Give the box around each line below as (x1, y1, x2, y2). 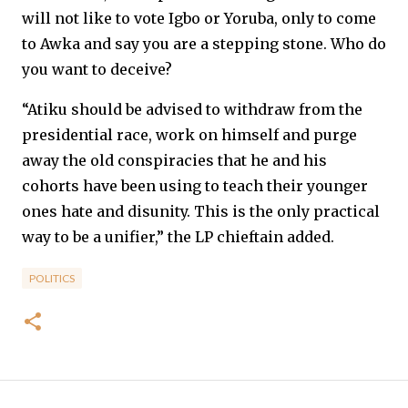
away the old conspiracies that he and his (22, 151, 327, 169)
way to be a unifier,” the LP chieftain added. (22, 228, 334, 246)
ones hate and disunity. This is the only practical (22, 202, 380, 220)
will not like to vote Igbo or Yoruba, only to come (22, 9, 376, 27)
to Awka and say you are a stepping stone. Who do (22, 35, 386, 53)
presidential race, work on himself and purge (22, 126, 357, 144)
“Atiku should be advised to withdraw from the (22, 100, 362, 118)
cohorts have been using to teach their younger (22, 177, 368, 195)
